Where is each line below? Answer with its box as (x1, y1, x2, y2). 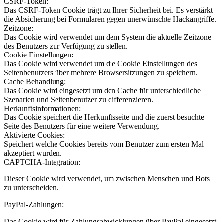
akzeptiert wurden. (4, 149, 62, 158)
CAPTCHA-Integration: (4, 158, 80, 166)
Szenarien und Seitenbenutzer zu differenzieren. (4, 95, 153, 104)
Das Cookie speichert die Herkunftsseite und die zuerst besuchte (4, 113, 204, 122)
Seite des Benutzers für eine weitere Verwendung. (4, 122, 160, 131)
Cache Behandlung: (4, 77, 66, 86)
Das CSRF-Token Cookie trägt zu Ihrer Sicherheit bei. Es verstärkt (4, 6, 213, 15)
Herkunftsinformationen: (4, 104, 81, 113)
